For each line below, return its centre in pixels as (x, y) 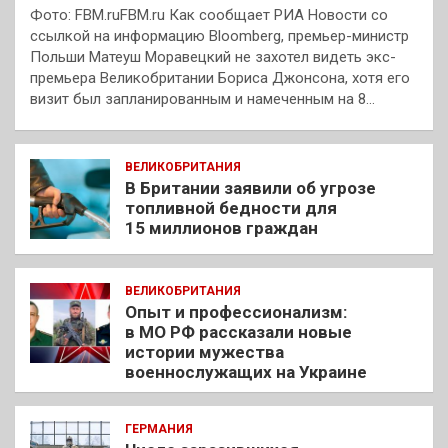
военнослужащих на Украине (246, 372)
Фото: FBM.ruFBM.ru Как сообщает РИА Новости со (209, 15)
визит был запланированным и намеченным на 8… (202, 99)
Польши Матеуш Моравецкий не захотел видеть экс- (213, 57)
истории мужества (204, 352)
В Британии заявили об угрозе (250, 188)
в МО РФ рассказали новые (238, 332)
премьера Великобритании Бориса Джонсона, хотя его (220, 78)
